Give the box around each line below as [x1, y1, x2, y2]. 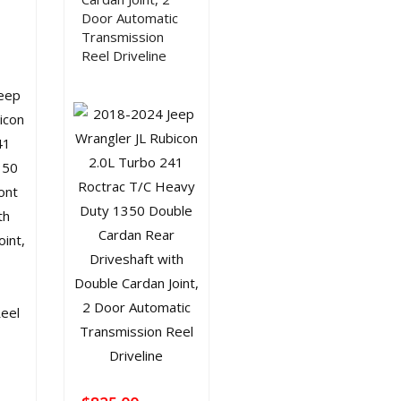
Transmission [81, 28, 164, 46]
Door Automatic [81, 9, 178, 27]
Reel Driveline [81, 47, 166, 64]
